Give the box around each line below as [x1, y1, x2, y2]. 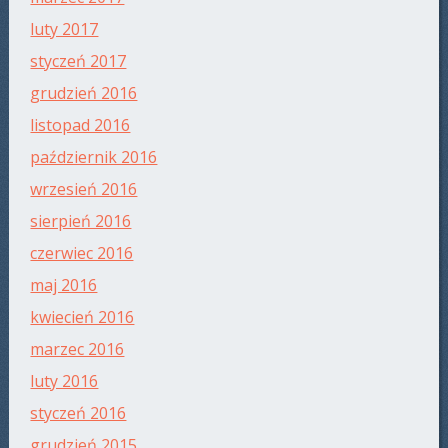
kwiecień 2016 [30, 306, 135, 329]
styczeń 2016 [30, 402, 127, 425]
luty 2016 [30, 370, 99, 393]
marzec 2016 [30, 338, 125, 361]
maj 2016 [30, 274, 98, 297]
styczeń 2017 [30, 50, 127, 73]
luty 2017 [30, 18, 99, 41]
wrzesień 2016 [30, 178, 138, 201]
